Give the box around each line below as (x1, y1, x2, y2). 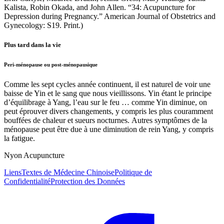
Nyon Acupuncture (4, 151, 64, 160)
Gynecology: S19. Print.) (4, 21, 83, 30)
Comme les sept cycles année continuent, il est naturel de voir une (4, 80, 210, 89)
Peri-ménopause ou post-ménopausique (4, 61, 97, 68)
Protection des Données (50, 177, 125, 186)
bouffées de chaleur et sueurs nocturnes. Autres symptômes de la (4, 116, 207, 125)
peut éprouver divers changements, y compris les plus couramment (4, 107, 213, 116)
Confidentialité (4, 177, 50, 186)
